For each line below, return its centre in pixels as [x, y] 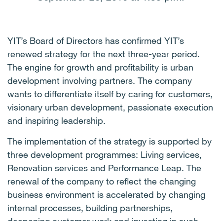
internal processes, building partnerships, [90, 208]
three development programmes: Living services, [105, 154]
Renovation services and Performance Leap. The [104, 168]
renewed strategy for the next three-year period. [104, 54]
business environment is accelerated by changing [106, 194]
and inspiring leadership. [58, 120]
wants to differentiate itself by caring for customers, [110, 94]
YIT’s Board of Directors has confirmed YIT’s [96, 40]
